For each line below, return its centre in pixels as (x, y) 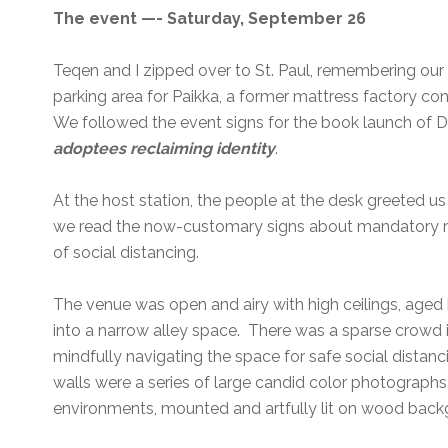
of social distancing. (128, 253)
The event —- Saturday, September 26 (210, 19)
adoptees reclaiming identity (164, 149)
